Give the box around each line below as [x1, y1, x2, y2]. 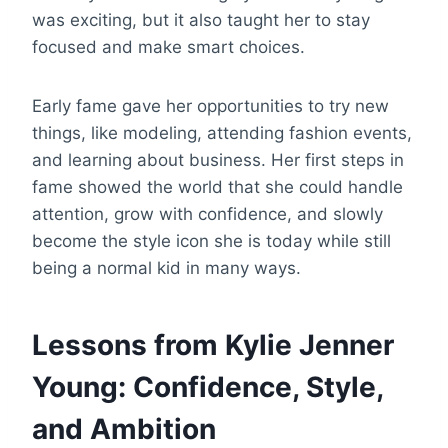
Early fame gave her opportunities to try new [32, 95, 389, 116]
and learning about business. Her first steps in [32, 149, 404, 170]
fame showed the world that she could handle [32, 176, 403, 197]
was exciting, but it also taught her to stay [32, 9, 370, 30]
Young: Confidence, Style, [32, 369, 383, 404]
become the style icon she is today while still [32, 230, 391, 251]
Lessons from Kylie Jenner [32, 327, 394, 362]
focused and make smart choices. [32, 36, 305, 57]
